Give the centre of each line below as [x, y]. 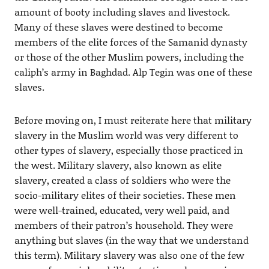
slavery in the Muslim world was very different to [126, 135]
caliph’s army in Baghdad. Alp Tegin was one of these [133, 72]
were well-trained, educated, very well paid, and [122, 210]
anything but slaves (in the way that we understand [131, 240]
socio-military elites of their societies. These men [125, 195]
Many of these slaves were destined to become [118, 27]
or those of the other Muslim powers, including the [129, 57]
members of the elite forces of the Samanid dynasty [131, 42]
